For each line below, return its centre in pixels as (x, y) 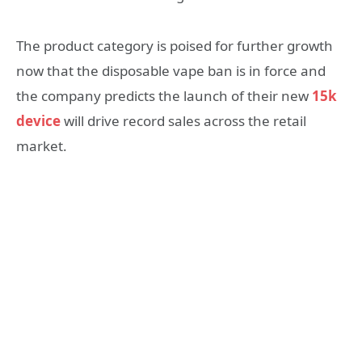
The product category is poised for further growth (175, 45)
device (38, 120)
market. (42, 145)
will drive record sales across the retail (185, 120)
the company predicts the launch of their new (164, 95)
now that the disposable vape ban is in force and (171, 70)
